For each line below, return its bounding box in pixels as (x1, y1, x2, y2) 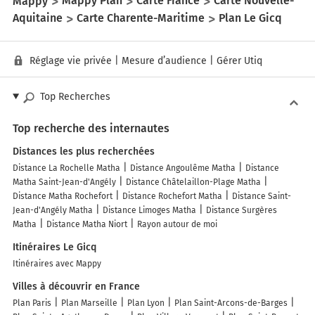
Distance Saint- (232, 191, 291, 201)
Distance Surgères (206, 205, 277, 215)
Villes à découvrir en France (13, 280, 140, 292)
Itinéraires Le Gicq (13, 240, 96, 253)
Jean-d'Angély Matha (13, 205, 93, 215)
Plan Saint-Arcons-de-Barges (174, 297, 288, 308)
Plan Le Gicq (219, 11, 282, 25)
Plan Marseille (61, 297, 117, 308)
